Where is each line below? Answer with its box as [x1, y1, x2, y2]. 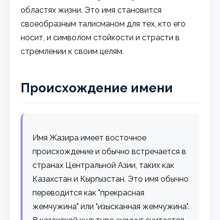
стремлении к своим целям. [21, 46, 124, 56]
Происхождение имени [21, 80, 173, 95]
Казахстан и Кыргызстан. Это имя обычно [32, 174, 189, 184]
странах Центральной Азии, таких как [32, 160, 175, 170]
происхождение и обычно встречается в [32, 146, 187, 156]
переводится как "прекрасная [32, 188, 145, 197]
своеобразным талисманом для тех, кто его [21, 19, 186, 28]
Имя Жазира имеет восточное [32, 133, 147, 142]
